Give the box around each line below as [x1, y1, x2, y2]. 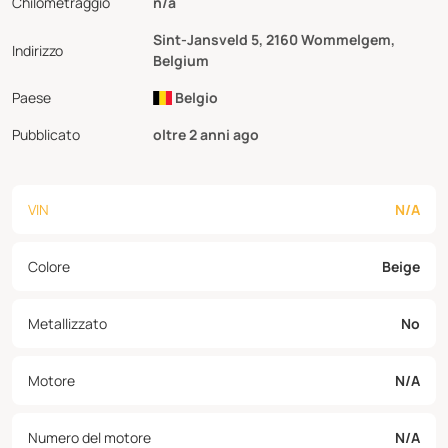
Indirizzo [12, 40, 63, 60]
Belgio [171, 88, 218, 107]
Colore [28, 257, 70, 276]
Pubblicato [12, 125, 80, 144]
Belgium [153, 51, 210, 70]
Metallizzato [28, 314, 107, 333]
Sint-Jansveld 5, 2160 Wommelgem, [153, 30, 396, 49]
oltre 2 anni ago [153, 125, 260, 144]
